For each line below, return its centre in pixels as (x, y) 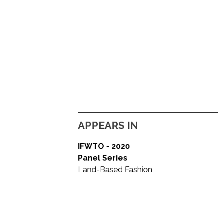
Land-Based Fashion (115, 170)
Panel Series (103, 158)
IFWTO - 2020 (104, 146)
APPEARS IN (108, 126)
